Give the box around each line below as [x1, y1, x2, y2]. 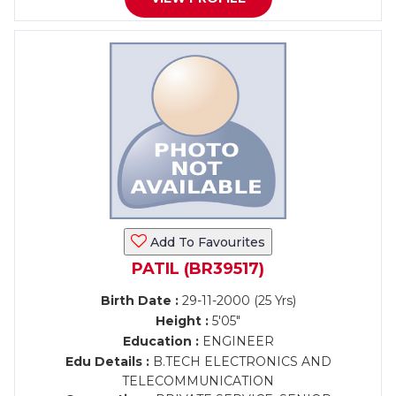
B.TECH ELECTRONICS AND [148, 354, 331, 369]
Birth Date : [100, 293, 179, 308]
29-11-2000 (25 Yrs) [178, 293, 296, 308]
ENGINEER [198, 333, 274, 349]
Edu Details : [65, 354, 149, 369]
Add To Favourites [147, 234, 265, 250]
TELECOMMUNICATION [122, 373, 274, 389]
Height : [156, 313, 209, 329]
